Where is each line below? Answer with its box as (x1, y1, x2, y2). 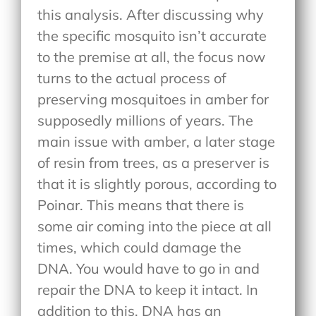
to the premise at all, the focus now (37, 47, 266, 66)
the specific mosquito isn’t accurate (37, 26, 267, 44)
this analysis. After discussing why (37, 5, 265, 23)
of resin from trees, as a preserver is (37, 153, 270, 171)
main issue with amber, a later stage (37, 132, 276, 150)
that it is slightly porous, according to (37, 174, 277, 193)
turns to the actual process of (37, 68, 227, 87)
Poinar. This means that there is (37, 195, 245, 214)
